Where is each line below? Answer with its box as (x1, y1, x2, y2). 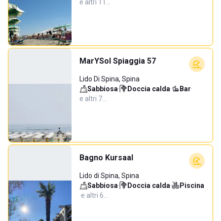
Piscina (180, 182, 204, 189)
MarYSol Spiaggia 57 (79, 56, 156, 66)
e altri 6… (81, 191, 108, 199)
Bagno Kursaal (79, 153, 133, 162)
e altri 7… (79, 95, 107, 103)
